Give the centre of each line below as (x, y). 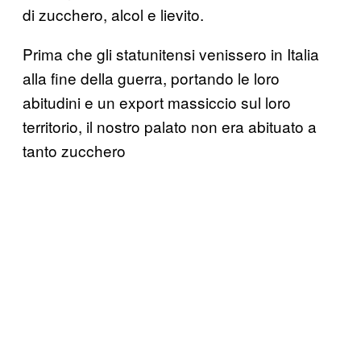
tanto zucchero (74, 150)
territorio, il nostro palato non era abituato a (170, 126)
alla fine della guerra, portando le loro (151, 77)
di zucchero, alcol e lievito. (113, 14)
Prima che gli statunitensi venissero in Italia (171, 53)
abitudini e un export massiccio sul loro (157, 102)
